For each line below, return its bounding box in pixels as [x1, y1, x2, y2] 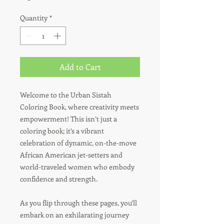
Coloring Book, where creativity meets [20, 102, 139, 111]
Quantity [20, 13, 47, 22]
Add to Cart [59, 61, 101, 72]
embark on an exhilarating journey [20, 210, 129, 219]
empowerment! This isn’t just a [20, 114, 117, 123]
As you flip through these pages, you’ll [20, 198, 137, 207]
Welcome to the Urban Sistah [20, 90, 111, 99]
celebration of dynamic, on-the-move [20, 138, 136, 147]
